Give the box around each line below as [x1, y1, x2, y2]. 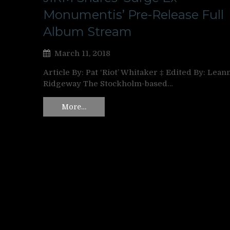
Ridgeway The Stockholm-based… [43, 79, 173, 88]
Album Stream [43, 24, 132, 39]
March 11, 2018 [54, 49, 110, 58]
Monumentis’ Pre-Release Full [43, 7, 224, 22]
